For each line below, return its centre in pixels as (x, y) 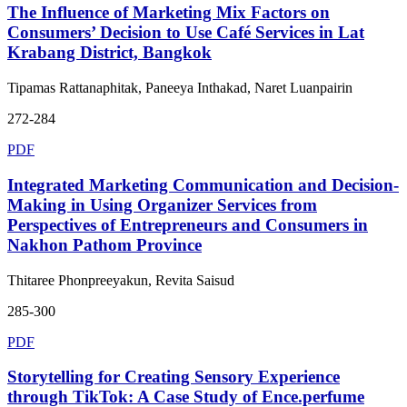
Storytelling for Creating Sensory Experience (174, 377)
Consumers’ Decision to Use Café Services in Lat (186, 33)
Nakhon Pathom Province (104, 244)
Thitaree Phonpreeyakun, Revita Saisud (121, 280)
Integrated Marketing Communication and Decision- (203, 184)
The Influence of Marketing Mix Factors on (169, 13)
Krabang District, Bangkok (109, 53)
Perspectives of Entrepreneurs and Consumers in (188, 224)
